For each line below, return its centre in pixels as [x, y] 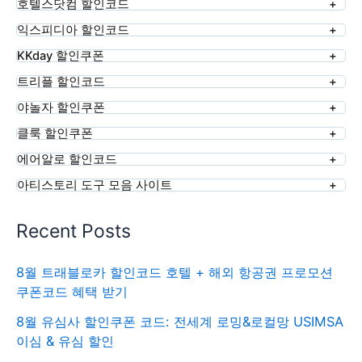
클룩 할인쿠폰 [55, 133]
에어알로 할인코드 [67, 159]
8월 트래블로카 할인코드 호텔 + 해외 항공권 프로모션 [175, 273]
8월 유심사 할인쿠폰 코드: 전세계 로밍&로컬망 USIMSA [180, 321]
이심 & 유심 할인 [65, 341]
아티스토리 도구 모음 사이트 [95, 185]
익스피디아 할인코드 [73, 29]
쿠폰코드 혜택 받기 [72, 292]
